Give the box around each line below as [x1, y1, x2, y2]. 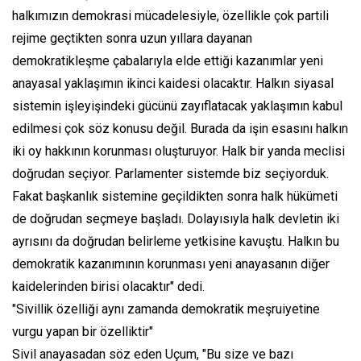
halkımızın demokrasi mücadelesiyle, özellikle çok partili [12, 8, 329, 24]
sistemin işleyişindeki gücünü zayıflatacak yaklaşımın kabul [12, 98, 342, 114]
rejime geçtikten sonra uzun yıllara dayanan [12, 31, 252, 47]
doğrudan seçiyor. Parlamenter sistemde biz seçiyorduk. [12, 166, 329, 182]
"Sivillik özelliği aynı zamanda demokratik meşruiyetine [12, 301, 320, 317]
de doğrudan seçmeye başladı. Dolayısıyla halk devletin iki [12, 211, 339, 227]
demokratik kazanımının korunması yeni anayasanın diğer [12, 256, 330, 272]
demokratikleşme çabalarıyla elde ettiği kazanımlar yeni [12, 53, 323, 69]
